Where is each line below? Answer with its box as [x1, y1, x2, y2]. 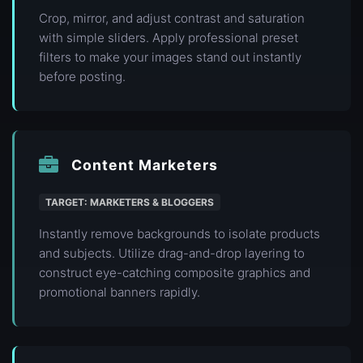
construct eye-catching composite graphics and [39, 265, 310, 281]
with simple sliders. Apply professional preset [39, 30, 298, 46]
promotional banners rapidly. [39, 284, 200, 301]
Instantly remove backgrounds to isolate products [39, 226, 320, 242]
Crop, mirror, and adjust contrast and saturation [39, 11, 305, 27]
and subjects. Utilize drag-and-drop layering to [39, 246, 305, 262]
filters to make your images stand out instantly [39, 49, 301, 66]
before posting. [39, 69, 126, 85]
